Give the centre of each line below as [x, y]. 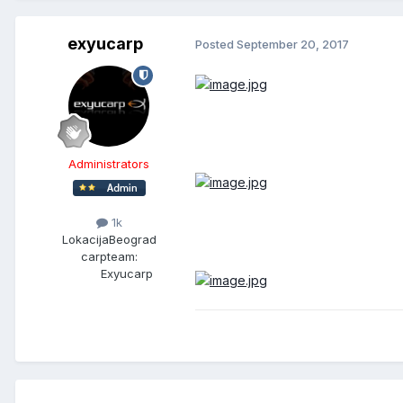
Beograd [132, 239]
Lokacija [85, 239]
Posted [216, 45]
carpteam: [109, 256]
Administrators [109, 163]
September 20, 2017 [293, 45]
